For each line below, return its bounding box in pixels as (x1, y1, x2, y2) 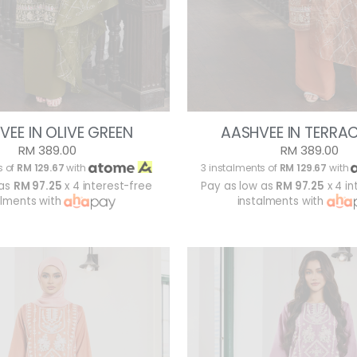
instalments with (237, 194, 327, 210)
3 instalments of (201, 161, 280, 175)
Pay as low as (201, 178, 277, 194)
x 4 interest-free (61, 178, 152, 194)
